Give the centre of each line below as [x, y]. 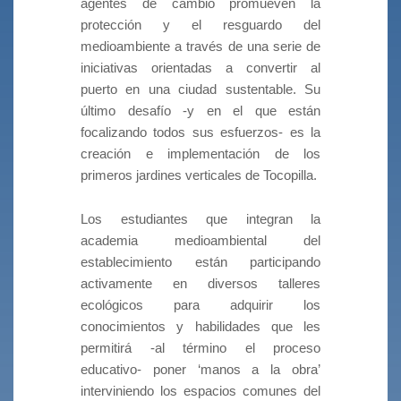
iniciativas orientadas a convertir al [200, 67]
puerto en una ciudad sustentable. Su [200, 89]
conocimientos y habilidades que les [200, 326]
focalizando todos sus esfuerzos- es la [200, 132]
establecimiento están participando [200, 261]
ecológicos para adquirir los [200, 304]
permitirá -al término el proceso [200, 347]
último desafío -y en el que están [200, 110]
